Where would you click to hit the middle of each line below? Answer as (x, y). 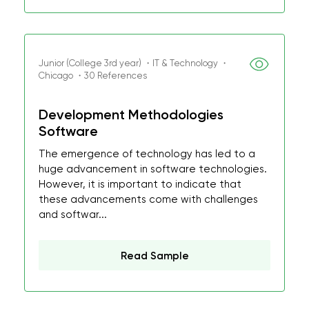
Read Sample (154, 256)
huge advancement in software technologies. (153, 169)
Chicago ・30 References (93, 76)
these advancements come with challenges (148, 199)
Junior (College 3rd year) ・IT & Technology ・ (134, 63)
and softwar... (73, 215)
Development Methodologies (131, 114)
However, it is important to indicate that (140, 184)
